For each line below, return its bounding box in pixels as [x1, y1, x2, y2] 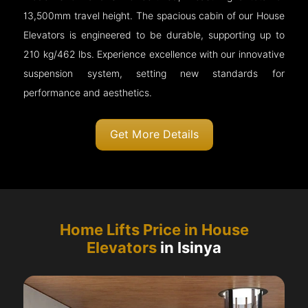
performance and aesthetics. [23, 87, 153, 99]
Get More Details [109, 128, 199, 142]
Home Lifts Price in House [59, 221, 249, 239]
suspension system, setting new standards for [23, 68, 285, 80]
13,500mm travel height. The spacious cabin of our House [23, 10, 285, 22]
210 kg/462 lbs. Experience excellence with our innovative [23, 49, 285, 60]
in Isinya [157, 239, 221, 257]
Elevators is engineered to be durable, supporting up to [23, 30, 285, 41]
